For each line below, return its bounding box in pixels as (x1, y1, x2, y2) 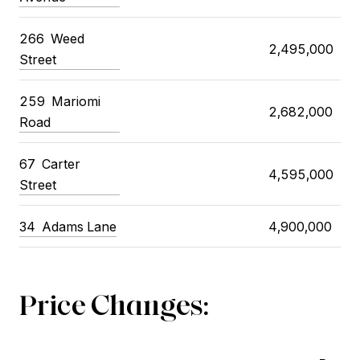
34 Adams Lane (19, 218, 117, 235)
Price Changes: (19, 286, 208, 322)
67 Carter (19, 155, 80, 172)
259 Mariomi (19, 92, 100, 109)
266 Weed (19, 30, 84, 47)
